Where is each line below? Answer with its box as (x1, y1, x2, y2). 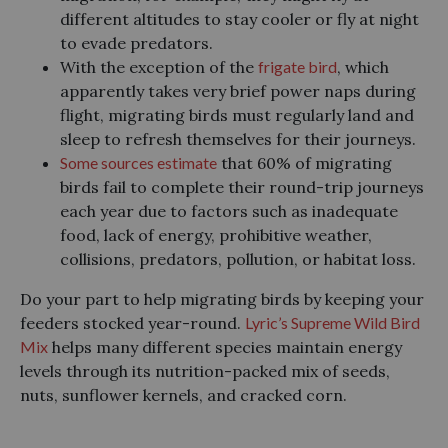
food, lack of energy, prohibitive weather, (60, 224, 372, 245)
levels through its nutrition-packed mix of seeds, (20, 360, 390, 381)
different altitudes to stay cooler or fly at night (60, 8, 419, 29)
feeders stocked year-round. (20, 312, 245, 333)
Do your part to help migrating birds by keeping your (20, 288, 424, 309)
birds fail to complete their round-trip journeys (60, 176, 424, 197)
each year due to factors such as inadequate (60, 200, 398, 221)
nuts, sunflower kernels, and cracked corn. (20, 384, 347, 405)
